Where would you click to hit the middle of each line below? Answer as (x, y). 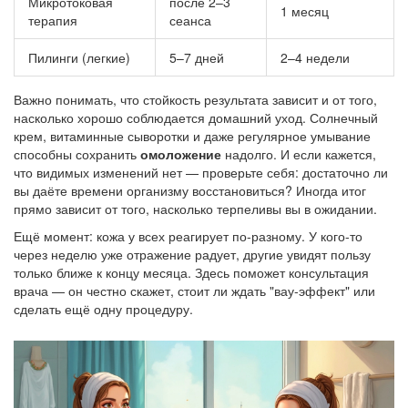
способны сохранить (77, 153)
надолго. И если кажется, (299, 153)
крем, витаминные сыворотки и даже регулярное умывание (192, 135)
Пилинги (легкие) (79, 57)
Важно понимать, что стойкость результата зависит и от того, (195, 99)
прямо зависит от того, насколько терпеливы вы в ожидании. (195, 208)
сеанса (190, 20)
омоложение (181, 153)
